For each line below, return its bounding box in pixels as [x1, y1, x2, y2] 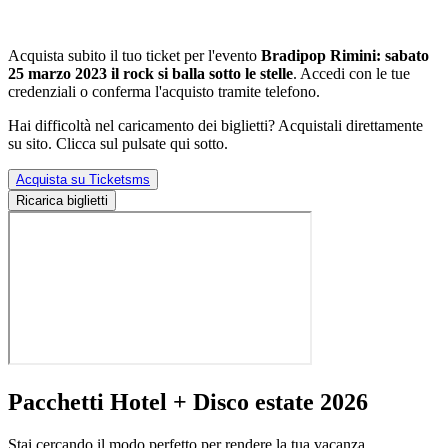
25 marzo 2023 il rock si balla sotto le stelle [8, 65, 293, 83]
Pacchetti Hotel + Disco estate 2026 [8, 389, 368, 416]
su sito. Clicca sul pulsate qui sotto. [8, 135, 228, 153]
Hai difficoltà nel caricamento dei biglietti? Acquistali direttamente [8, 117, 423, 135]
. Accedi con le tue [293, 65, 410, 83]
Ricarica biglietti [16, 193, 108, 209]
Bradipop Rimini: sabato [261, 47, 429, 65]
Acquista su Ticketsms [16, 172, 150, 188]
